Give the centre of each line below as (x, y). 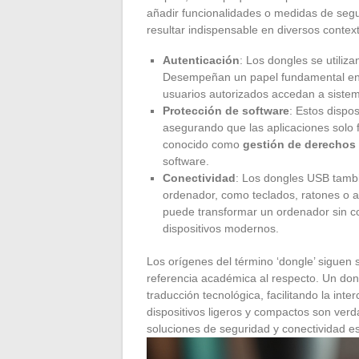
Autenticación (201, 60)
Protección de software (226, 110)
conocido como (203, 144)
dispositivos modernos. (221, 228)
